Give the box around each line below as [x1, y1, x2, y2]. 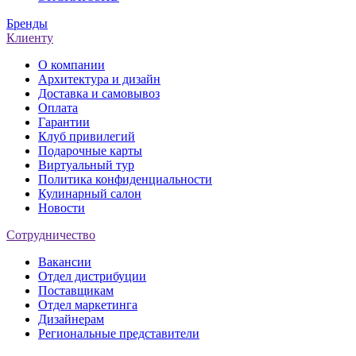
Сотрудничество [6, 227, 95, 242]
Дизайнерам [38, 311, 104, 326]
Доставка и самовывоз [38, 86, 160, 100]
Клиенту [6, 30, 53, 44]
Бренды [6, 16, 48, 30]
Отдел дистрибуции [38, 269, 146, 283]
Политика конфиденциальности [38, 172, 212, 186]
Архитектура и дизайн [38, 72, 161, 86]
